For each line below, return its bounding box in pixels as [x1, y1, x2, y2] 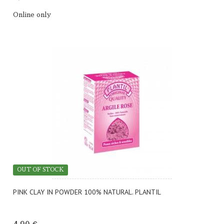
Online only [13, 11, 51, 18]
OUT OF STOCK [17, 166, 64, 172]
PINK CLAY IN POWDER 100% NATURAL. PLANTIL [13, 187, 161, 196]
